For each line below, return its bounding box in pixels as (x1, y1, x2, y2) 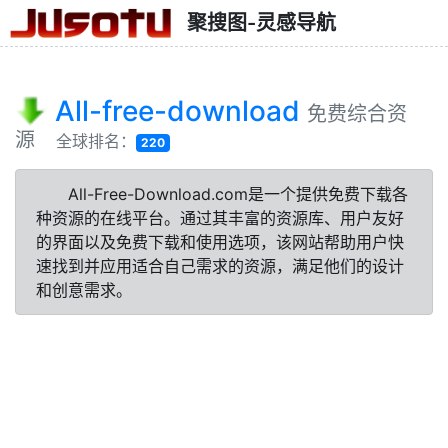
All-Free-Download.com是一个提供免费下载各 (68, 184, 408, 204)
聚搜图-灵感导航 (186, 11, 336, 35)
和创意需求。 (36, 280, 132, 300)
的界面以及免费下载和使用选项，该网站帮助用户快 (36, 232, 404, 252)
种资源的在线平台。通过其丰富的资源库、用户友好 (36, 208, 404, 228)
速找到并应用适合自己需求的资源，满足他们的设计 (36, 256, 404, 276)
